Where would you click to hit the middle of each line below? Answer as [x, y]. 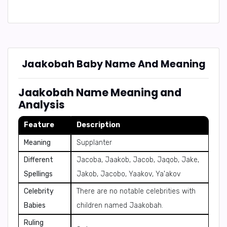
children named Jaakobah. [120, 205]
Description [98, 125]
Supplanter [94, 143]
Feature [39, 125]
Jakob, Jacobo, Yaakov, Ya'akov [129, 174]
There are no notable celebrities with [136, 191]
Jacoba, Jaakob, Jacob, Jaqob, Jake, [138, 160]
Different [39, 160]
